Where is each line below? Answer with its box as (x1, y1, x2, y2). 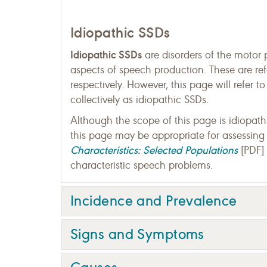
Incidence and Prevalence (70, 191, 237, 210)
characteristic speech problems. (70, 159, 213, 172)
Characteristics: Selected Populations (70, 143, 238, 157)
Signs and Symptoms (70, 225, 204, 243)
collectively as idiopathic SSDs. (70, 93, 209, 106)
